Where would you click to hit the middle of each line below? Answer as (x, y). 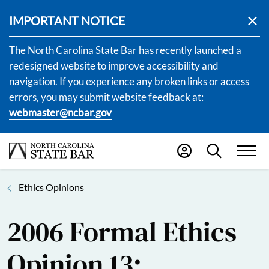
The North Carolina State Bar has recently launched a (125, 50)
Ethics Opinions (51, 187)
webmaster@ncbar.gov (60, 113)
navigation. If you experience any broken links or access (129, 81)
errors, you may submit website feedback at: (106, 97)
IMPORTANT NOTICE (67, 20)
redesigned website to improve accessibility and (114, 66)
